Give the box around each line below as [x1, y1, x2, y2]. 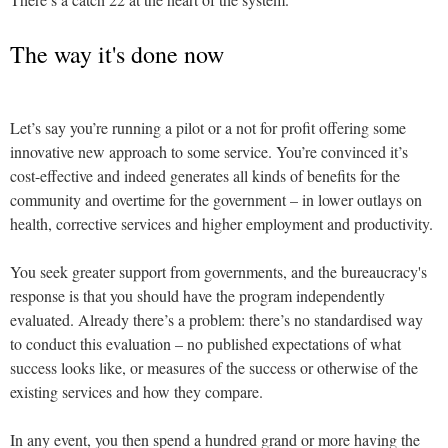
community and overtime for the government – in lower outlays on [10, 188, 422, 210]
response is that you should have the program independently [10, 284, 385, 306]
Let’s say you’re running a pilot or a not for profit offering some [10, 116, 406, 138]
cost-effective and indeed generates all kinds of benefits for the [10, 164, 400, 186]
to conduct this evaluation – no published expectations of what [10, 332, 401, 354]
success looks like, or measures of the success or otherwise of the [10, 356, 418, 378]
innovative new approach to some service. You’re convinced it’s [10, 140, 408, 162]
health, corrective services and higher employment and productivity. [10, 212, 438, 234]
